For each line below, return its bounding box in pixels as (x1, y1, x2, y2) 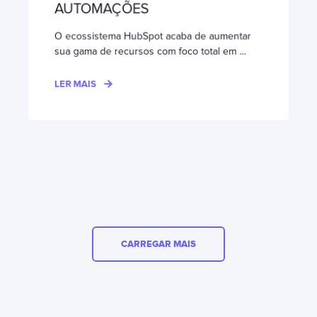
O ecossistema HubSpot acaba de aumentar (54, 29, 251, 42)
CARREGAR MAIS (121, 238, 196, 250)
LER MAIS (54, 78, 97, 90)
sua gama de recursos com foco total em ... (54, 45, 246, 57)
